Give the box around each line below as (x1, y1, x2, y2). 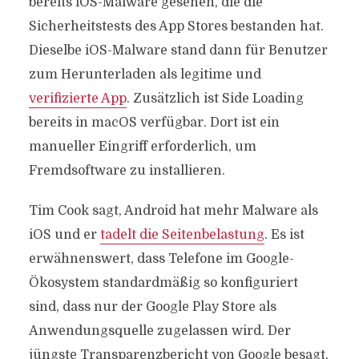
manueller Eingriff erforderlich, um (28, 139, 256, 154)
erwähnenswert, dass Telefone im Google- (28, 252, 294, 266)
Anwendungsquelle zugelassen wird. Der (28, 324, 291, 338)
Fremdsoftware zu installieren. (28, 163, 225, 178)
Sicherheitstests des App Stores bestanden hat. (28, 19, 324, 34)
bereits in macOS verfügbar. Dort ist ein (28, 115, 280, 130)
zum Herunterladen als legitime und (28, 67, 261, 82)
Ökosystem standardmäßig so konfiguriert (28, 276, 298, 290)
